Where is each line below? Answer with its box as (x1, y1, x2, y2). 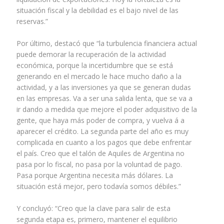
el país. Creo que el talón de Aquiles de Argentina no (16, 148, 184, 158)
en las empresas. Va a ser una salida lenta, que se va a (16, 93, 192, 103)
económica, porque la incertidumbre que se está (16, 60, 173, 70)
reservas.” (16, 16, 48, 26)
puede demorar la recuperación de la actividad (16, 49, 166, 59)
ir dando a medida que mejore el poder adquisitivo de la (16, 104, 197, 114)
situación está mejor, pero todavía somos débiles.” (16, 181, 181, 191)
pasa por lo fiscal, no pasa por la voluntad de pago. (16, 159, 182, 169)
